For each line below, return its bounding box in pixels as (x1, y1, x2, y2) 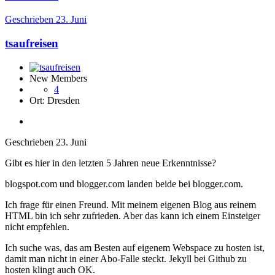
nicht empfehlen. (5, 221, 69, 232)
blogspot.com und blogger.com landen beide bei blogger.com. (5, 178, 243, 189)
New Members (29, 72, 87, 83)
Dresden (47, 95, 80, 106)
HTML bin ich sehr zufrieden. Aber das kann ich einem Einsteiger (5, 210, 260, 221)
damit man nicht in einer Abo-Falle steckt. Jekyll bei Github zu (5, 253, 247, 264)
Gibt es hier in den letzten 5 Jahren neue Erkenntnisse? (5, 157, 216, 168)
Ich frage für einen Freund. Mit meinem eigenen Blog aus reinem (5, 199, 256, 210)
